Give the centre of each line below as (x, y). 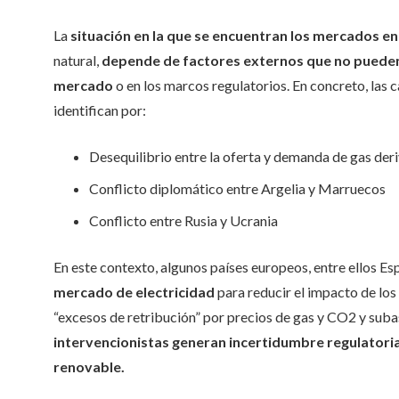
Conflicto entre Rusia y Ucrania (183, 220)
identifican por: (100, 110)
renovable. (89, 366)
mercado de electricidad (134, 292)
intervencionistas (111, 342)
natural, (77, 60)
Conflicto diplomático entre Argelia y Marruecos (237, 188)
